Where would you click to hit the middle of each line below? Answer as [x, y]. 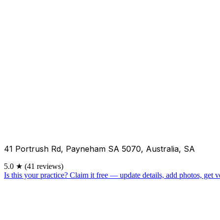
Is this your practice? [36, 175]
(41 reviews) [44, 166]
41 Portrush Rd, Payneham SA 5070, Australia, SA [99, 149]
